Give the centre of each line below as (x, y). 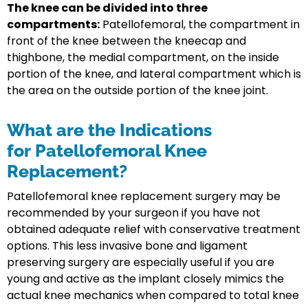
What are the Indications (109, 130)
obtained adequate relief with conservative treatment (154, 230)
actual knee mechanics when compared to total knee (153, 296)
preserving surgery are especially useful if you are (141, 263)
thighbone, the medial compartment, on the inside (143, 58)
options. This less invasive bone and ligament (127, 246)
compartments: (53, 25)
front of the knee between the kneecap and (126, 41)
